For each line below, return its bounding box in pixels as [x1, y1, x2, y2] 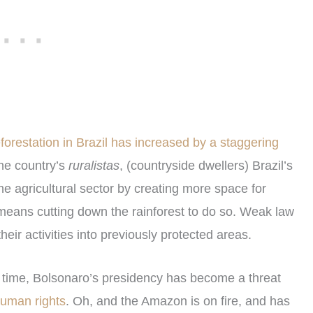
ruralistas [68, 158, 119, 173]
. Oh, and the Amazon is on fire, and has [66, 293, 290, 308]
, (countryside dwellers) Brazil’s [119, 158, 293, 173]
